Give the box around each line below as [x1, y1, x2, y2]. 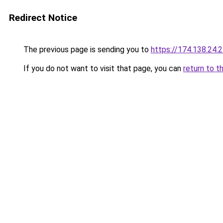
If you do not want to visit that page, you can [21, 64, 183, 73]
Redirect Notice [9, 12, 77, 23]
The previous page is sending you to [21, 45, 151, 54]
